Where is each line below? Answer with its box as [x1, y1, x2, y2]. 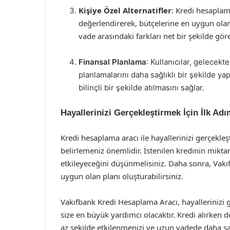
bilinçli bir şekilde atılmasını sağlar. [79, 83, 204, 92]
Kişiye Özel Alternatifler [79, 5, 171, 15]
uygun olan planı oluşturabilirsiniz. [61, 171, 183, 181]
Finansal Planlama [79, 57, 146, 67]
